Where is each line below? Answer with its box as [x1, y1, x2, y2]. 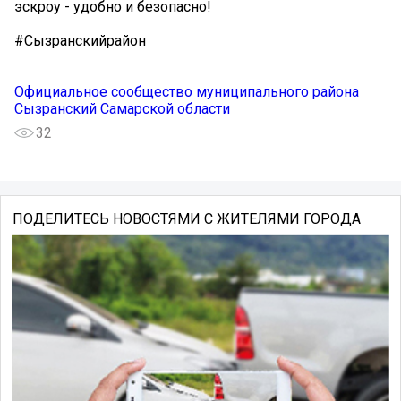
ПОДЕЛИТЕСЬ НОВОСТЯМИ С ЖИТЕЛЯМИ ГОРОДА [12, 210, 361, 228]
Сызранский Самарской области [14, 100, 230, 118]
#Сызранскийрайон [14, 32, 146, 50]
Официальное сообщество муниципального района [14, 83, 359, 101]
